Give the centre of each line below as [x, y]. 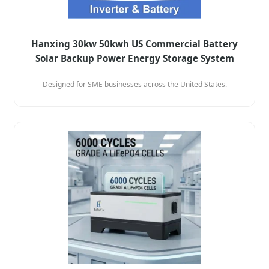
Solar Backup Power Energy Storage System [134, 58]
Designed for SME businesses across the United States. [134, 84]
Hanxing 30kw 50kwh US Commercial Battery [134, 44]
